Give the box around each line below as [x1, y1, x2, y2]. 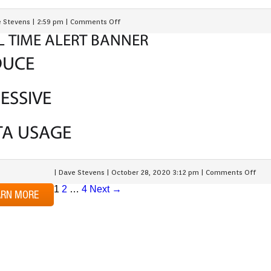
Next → [90, 184, 122, 194]
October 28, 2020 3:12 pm [111, 168, 199, 177]
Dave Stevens [59, 168, 105, 177]
